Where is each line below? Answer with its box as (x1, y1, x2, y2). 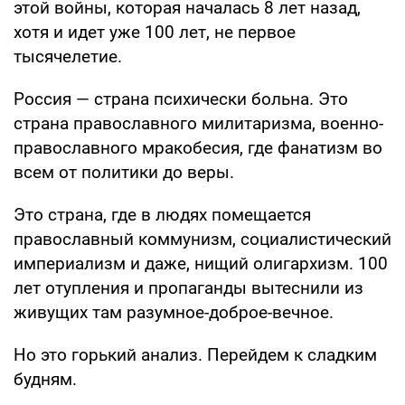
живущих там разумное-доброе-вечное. (14, 301, 334, 323)
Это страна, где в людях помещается (14, 203, 311, 225)
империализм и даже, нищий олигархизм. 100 (14, 252, 388, 274)
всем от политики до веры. (14, 161, 234, 183)
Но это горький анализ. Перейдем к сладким (14, 344, 377, 365)
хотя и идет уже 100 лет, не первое (14, 21, 296, 42)
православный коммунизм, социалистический (14, 228, 391, 250)
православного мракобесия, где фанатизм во (14, 137, 382, 158)
